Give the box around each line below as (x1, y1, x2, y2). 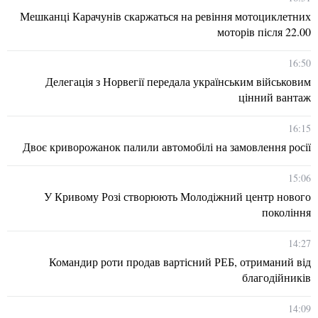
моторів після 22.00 (217, 23, 311, 39)
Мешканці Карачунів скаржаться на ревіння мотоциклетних (20, 8, 311, 23)
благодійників (242, 269, 311, 285)
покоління (262, 204, 311, 219)
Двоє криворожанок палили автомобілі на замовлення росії (23, 138, 311, 154)
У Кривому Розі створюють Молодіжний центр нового (44, 188, 311, 204)
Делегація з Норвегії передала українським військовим (45, 73, 311, 89)
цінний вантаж (238, 89, 311, 104)
